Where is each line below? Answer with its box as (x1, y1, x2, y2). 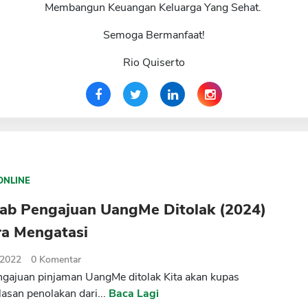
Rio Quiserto (123, 55, 185, 71)
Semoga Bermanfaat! (103, 27, 205, 43)
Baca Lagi (109, 286, 159, 302)
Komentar (39, 253, 82, 267)
